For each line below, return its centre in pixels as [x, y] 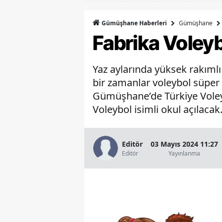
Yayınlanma [184, 153]
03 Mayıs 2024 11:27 [184, 144]
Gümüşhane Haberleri [134, 23]
